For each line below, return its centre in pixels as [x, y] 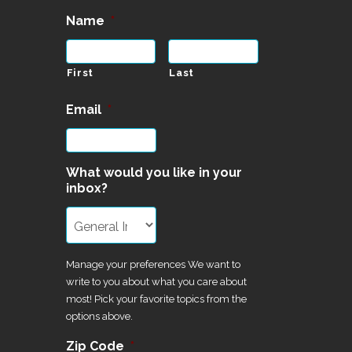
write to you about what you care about [156, 282]
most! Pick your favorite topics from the [156, 299]
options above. [99, 316]
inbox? [86, 188]
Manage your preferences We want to [153, 264]
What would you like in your [154, 172]
